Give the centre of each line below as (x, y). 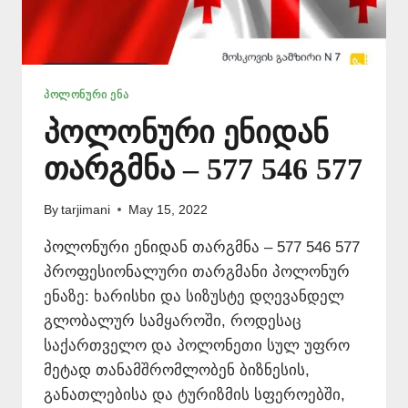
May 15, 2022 (168, 209)
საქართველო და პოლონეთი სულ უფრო (197, 345)
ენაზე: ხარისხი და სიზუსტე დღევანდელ (194, 296)
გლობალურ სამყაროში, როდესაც (173, 321)
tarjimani (86, 209)
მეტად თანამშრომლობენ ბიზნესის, (177, 370)
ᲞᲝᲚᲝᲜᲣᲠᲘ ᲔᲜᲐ (87, 95)
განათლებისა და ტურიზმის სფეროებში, (194, 394)
